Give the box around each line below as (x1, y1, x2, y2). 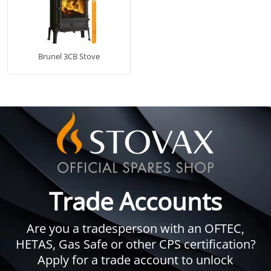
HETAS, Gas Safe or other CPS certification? (15, 236, 256, 253)
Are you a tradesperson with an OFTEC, (27, 220, 244, 237)
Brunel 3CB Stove (38, 51, 100, 62)
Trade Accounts (49, 184, 222, 218)
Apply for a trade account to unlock (38, 252, 233, 269)
